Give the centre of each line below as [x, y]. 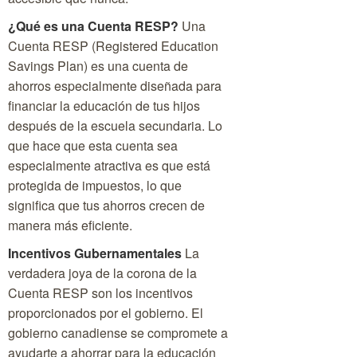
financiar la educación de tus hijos [104, 106]
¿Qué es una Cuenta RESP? [93, 26]
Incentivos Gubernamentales [95, 253]
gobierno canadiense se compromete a [118, 333]
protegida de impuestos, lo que [95, 186]
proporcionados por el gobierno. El [106, 313]
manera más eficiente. [70, 226]
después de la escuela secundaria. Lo [115, 126]
